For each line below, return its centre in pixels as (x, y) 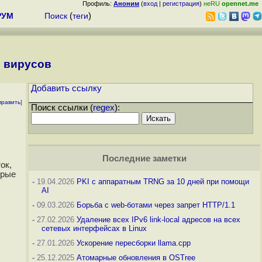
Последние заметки (144, 159)
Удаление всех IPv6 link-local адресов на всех (158, 220)
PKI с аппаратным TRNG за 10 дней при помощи (163, 182)
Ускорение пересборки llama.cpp (134, 243)
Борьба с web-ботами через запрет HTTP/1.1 (156, 205)
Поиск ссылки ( (62, 108)
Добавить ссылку (66, 89)
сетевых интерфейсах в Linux (94, 229)
